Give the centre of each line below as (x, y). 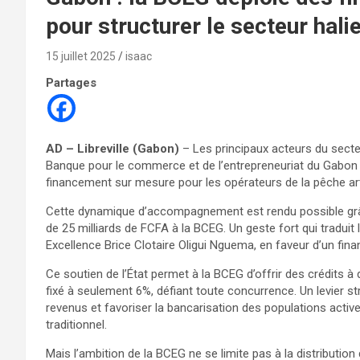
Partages (71, 82)
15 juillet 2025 (81, 56)
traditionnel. (76, 324)
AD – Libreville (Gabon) (112, 148)
